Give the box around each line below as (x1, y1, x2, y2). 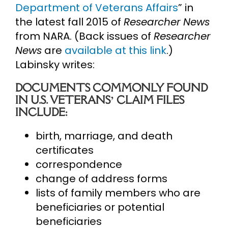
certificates (36, 142, 94, 157)
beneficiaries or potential (36, 199, 164, 214)
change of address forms (36, 171, 167, 186)
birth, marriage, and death (36, 128, 173, 143)
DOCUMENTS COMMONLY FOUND (15, 80, 208, 95)
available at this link (65, 43, 166, 58)
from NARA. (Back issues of (15, 28, 154, 43)
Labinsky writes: (15, 57, 95, 72)
